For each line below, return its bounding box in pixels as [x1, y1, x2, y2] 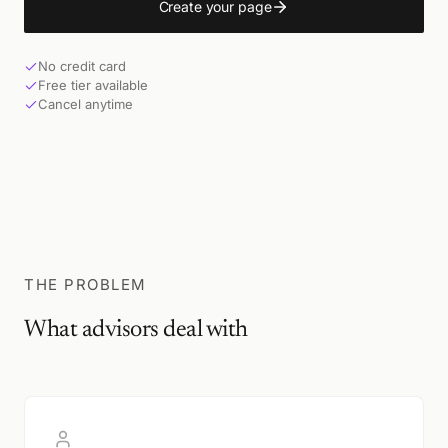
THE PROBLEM [24, 275, 147, 294]
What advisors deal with [24, 318, 248, 342]
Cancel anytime [38, 96, 133, 112]
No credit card [38, 58, 126, 74]
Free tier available [38, 77, 148, 93]
